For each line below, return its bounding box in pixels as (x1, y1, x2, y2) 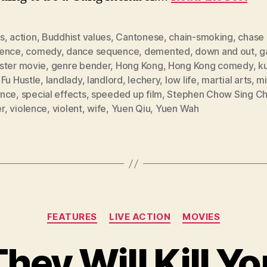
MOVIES (182, 211, 221, 223)
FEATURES (46, 211, 98, 223)
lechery (128, 74, 160, 86)
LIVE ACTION (109, 211, 171, 223)
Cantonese (116, 31, 164, 44)
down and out (195, 45, 254, 58)
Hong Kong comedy (167, 60, 253, 72)
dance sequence (66, 45, 139, 58)
